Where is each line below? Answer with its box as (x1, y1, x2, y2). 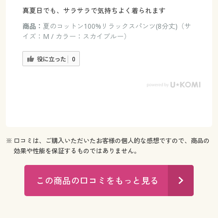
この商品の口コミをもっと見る (36, 174, 159, 186)
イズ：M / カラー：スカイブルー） (22, 31, 130, 41)
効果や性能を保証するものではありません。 (14, 146, 141, 156)
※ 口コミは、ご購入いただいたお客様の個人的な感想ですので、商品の (5, 136, 210, 145)
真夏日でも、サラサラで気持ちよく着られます (22, 5, 165, 15)
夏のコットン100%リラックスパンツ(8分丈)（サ (42, 21, 191, 31)
